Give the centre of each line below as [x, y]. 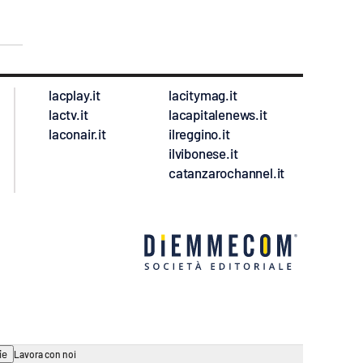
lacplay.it [75, 95]
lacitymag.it [203, 95]
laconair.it [77, 134]
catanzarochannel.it [227, 173]
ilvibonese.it [203, 154]
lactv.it [68, 115]
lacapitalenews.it [218, 115]
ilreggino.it [199, 134]
